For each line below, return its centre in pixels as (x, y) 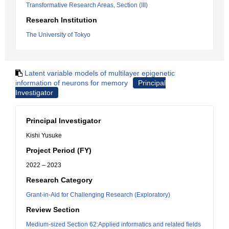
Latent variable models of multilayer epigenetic (100, 73)
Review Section (53, 210)
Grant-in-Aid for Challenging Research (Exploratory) (98, 195)
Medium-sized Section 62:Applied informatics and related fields (113, 224)
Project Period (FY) (59, 150)
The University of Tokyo (58, 35)
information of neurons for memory (72, 83)
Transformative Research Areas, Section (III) (87, 5)
